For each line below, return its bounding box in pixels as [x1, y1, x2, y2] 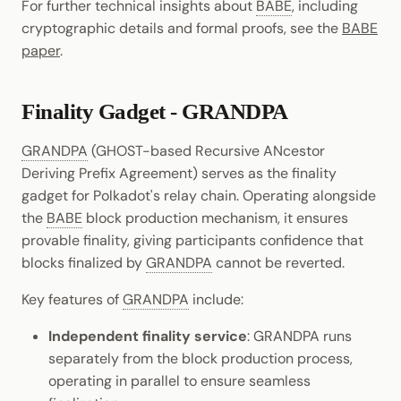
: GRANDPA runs [247, 327, 352, 346]
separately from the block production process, [48, 349, 353, 369]
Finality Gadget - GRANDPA [21, 99, 288, 124]
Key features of [21, 290, 123, 310]
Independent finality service [48, 327, 247, 346]
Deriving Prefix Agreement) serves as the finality [21, 164, 337, 183]
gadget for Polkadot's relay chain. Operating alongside [21, 186, 376, 206]
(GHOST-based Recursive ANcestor [88, 141, 325, 161]
